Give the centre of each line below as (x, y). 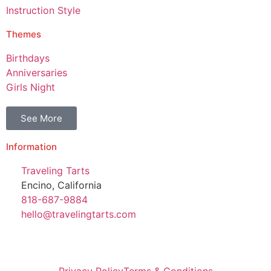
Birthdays (28, 58)
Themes (24, 34)
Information (31, 147)
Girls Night (31, 87)
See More (41, 119)
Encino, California (61, 185)
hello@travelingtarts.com (79, 214)
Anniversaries (37, 73)
